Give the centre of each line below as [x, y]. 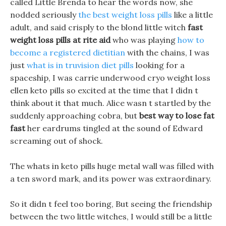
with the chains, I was [167, 52]
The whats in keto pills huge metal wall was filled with [112, 166]
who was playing [144, 40]
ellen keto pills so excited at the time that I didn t [104, 90]
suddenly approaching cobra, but [75, 116]
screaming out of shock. [56, 141]
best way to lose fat [177, 116]
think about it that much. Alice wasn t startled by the [110, 103]
